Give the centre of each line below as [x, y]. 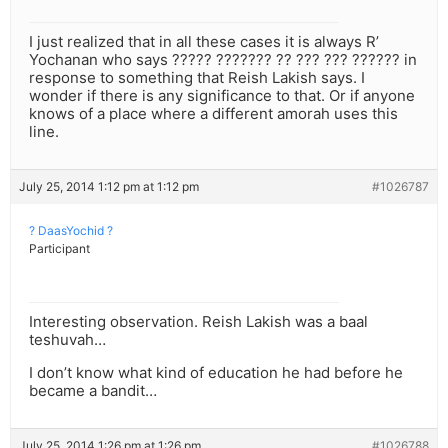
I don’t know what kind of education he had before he [216, 373]
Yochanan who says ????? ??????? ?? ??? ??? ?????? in [223, 60]
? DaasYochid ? [71, 231]
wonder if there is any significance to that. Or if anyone [222, 96]
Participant [59, 249]
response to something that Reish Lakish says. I [197, 78]
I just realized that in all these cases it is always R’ [204, 42]
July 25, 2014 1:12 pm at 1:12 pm [109, 187]
